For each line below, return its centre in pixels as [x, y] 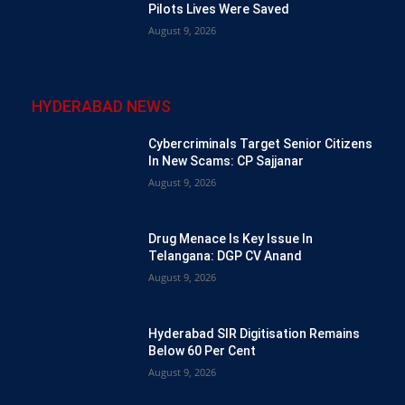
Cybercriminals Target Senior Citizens [261, 143]
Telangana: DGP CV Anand [226, 255]
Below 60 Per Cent [202, 351]
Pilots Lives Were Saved [219, 9]
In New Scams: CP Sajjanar [226, 160]
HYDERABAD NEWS [101, 106]
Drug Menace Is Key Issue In [231, 238]
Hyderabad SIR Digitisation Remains [254, 334]
